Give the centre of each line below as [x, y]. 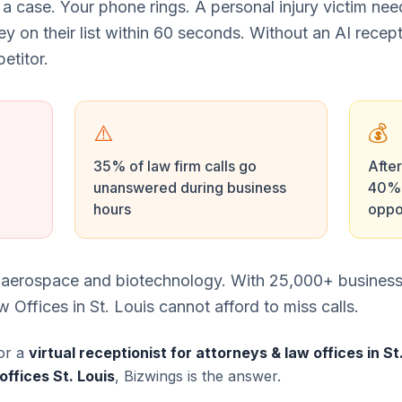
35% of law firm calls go [175, 166]
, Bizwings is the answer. [198, 376]
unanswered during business [189, 188]
